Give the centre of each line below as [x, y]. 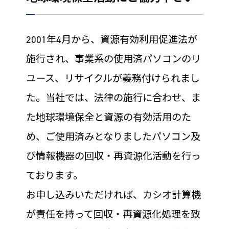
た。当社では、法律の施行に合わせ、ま [113, 98]
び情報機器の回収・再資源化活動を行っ [113, 156]
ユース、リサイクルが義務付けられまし [113, 78]
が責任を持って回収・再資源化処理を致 [113, 214]
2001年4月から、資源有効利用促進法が [111, 40]
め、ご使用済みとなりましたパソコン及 [113, 137]
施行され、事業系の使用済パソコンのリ [113, 59]
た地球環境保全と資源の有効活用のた [108, 117]
